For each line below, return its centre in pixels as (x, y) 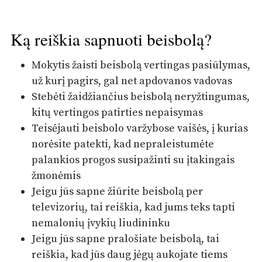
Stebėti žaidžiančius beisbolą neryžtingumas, (141, 96)
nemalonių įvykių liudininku (101, 223)
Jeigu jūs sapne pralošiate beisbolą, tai (126, 239)
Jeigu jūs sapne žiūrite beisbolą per (118, 191)
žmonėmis (56, 175)
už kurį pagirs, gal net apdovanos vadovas (132, 81)
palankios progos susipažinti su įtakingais (133, 160)
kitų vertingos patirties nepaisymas (118, 112)
